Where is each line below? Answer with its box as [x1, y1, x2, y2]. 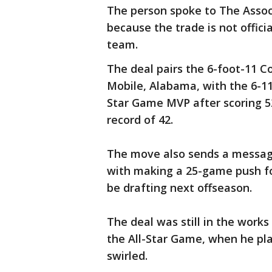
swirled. [107, 248, 148, 263]
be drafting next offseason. [107, 180, 252, 195]
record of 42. [107, 112, 173, 127]
